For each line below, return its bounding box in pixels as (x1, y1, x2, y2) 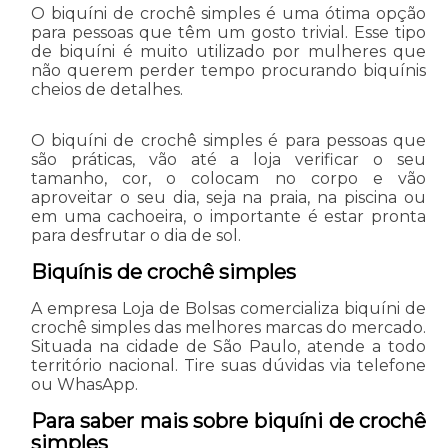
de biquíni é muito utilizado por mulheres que (30, 41, 427, 61)
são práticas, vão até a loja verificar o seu (30, 149, 427, 169)
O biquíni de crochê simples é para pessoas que (30, 130, 427, 150)
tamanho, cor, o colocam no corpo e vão (30, 168, 427, 188)
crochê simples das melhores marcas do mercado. (30, 317, 427, 337)
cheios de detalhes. (30, 79, 183, 99)
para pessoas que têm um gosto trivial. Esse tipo (30, 22, 427, 42)
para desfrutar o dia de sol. (30, 225, 241, 245)
